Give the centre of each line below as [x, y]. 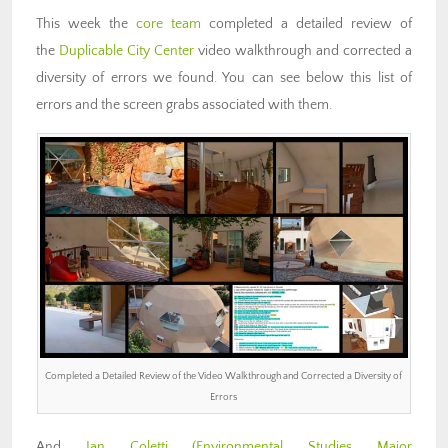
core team [168, 23]
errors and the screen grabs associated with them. [184, 104]
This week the [86, 23]
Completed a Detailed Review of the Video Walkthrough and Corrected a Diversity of [224, 375]
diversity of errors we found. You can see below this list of [224, 77]
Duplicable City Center [126, 50]
